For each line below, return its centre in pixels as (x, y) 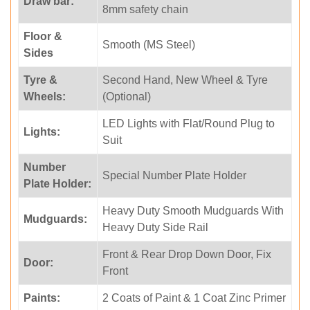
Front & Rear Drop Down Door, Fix (187, 254)
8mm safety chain (145, 9)
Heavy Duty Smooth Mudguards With (193, 211)
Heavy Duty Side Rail (155, 227)
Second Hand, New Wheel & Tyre (185, 80)
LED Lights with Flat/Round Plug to (189, 124)
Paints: (42, 298)
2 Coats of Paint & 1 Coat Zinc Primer (194, 298)
